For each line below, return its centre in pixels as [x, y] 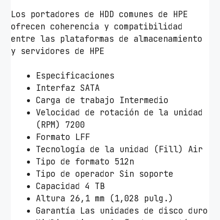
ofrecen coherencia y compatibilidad [97, 26]
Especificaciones [75, 76]
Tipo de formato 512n [85, 162]
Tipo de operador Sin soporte [105, 174]
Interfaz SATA [68, 88]
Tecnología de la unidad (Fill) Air [120, 150]
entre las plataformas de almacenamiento [107, 39]
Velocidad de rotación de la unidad [120, 113]
